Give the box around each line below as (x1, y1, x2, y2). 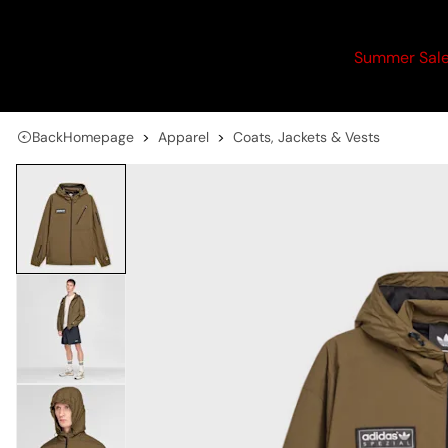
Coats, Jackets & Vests (233, 128, 380, 146)
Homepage (63, 128, 134, 146)
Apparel (158, 128, 209, 146)
